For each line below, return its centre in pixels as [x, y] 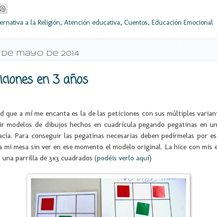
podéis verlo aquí [123, 158]
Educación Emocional [182, 23]
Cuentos [136, 23]
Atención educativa [92, 23]
